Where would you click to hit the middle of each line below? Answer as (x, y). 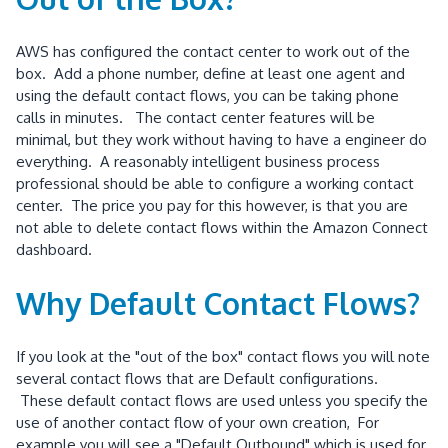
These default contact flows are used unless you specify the (222, 401)
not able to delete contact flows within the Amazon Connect (222, 228)
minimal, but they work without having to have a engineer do (221, 140)
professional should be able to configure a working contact (215, 184)
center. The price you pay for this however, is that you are (212, 206)
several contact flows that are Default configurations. (199, 379)
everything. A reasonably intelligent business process (198, 162)
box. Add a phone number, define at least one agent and (210, 74)
